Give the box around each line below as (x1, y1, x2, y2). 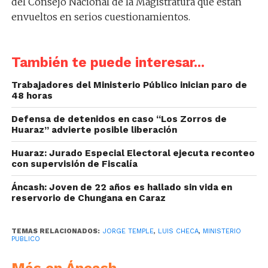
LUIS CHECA (157, 227, 199, 235)
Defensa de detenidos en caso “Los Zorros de (11, 113, 227, 124)
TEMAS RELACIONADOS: (11, 227, 100, 235)
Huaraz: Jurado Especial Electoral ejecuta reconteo (11, 147, 255, 159)
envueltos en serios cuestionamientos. (11, 10, 190, 23)
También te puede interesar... (11, 54, 205, 70)
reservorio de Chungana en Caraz (11, 192, 166, 203)
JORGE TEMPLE (102, 227, 154, 235)
